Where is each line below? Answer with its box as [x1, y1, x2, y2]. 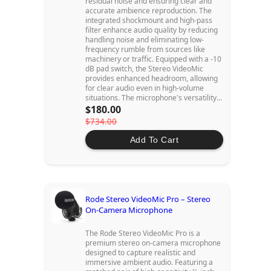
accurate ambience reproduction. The [85, 5, 212, 16]
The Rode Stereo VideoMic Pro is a [85, 228, 201, 239]
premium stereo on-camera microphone [85, 238, 221, 249]
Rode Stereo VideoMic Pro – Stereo [85, 194, 211, 205]
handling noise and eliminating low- [85, 34, 204, 45]
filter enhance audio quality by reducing [85, 25, 218, 36]
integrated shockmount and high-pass [85, 15, 213, 26]
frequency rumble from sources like [85, 44, 206, 55]
